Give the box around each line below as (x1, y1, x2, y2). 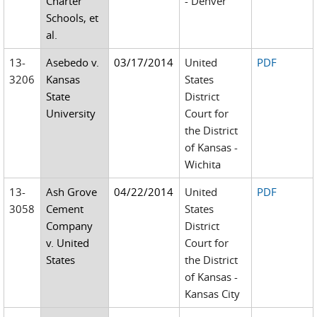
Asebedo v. (46, 55, 100, 69)
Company (46, 219, 93, 233)
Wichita (185, 157, 221, 171)
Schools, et (46, 11, 99, 25)
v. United (46, 236, 90, 250)
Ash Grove (46, 185, 98, 199)
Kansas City (185, 287, 241, 301)
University (46, 106, 96, 120)
